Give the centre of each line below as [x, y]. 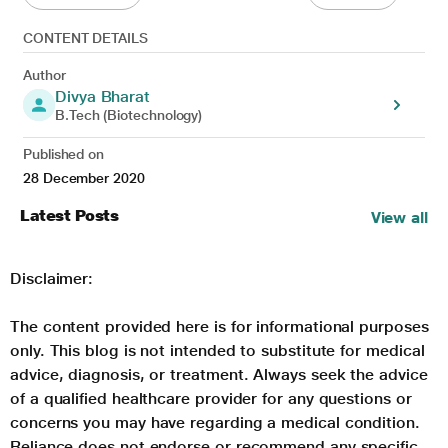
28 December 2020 [84, 178]
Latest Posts [69, 216]
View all [399, 218]
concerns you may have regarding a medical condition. [215, 423]
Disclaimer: [52, 279]
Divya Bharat [103, 97]
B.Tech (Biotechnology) [129, 115]
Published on [64, 154]
